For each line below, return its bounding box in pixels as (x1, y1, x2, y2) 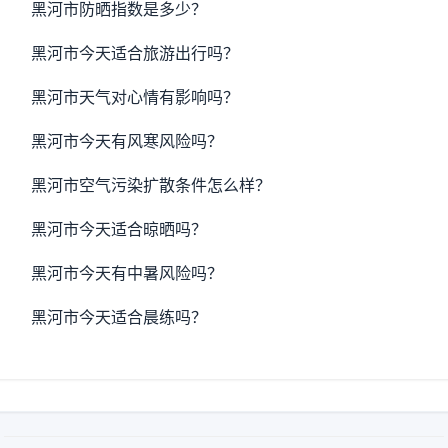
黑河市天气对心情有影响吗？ (31, 87, 240, 107)
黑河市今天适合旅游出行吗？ (31, 43, 240, 63)
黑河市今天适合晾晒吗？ (31, 219, 208, 239)
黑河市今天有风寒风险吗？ (31, 131, 224, 151)
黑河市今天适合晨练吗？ (31, 307, 208, 327)
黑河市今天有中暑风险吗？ (31, 263, 224, 283)
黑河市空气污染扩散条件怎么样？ (31, 175, 272, 195)
